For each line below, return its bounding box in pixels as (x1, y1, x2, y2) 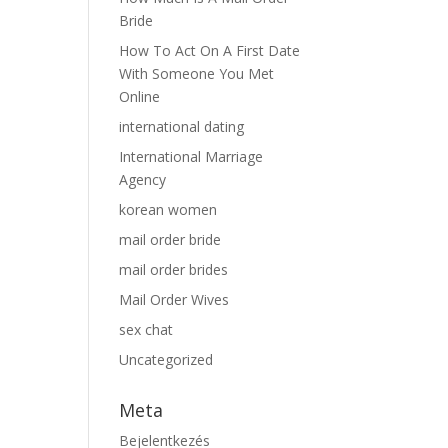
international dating (119, 117, 245, 136)
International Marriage (119, 147, 264, 166)
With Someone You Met (119, 64, 275, 83)
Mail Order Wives (119, 290, 230, 309)
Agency (119, 170, 167, 189)
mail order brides (119, 260, 229, 279)
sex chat (119, 320, 174, 339)
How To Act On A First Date (119, 41, 301, 60)
